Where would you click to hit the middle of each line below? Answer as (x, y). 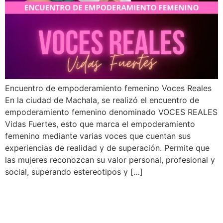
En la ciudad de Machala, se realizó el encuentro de (102, 100)
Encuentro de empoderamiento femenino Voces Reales (108, 88)
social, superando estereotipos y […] (74, 171)
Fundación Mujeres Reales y (111, 194)
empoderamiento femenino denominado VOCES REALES (111, 112)
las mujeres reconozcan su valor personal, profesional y (110, 160)
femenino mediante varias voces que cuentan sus (98, 136)
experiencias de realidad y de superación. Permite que (107, 148)
